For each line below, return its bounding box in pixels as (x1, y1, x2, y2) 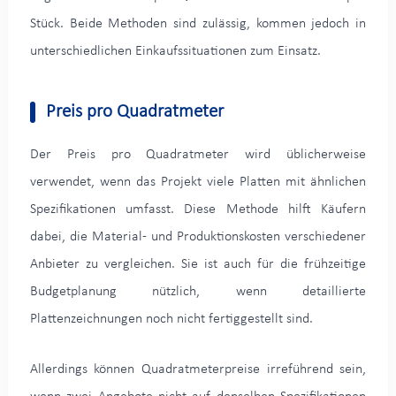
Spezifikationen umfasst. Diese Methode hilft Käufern (29, 202, 367, 217)
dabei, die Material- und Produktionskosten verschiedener (29, 229, 367, 244)
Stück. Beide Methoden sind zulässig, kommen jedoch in (29, 16, 367, 31)
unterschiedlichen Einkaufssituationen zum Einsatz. (29, 43, 321, 58)
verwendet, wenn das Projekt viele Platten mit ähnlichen (29, 174, 367, 189)
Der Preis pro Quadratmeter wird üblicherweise (29, 147, 367, 162)
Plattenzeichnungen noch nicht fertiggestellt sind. (29, 311, 313, 326)
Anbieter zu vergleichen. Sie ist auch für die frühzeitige (29, 256, 367, 271)
